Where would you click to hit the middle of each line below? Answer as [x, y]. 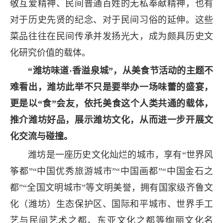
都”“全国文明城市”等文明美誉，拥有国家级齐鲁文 [111, 187]
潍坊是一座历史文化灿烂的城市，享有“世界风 [111, 155]
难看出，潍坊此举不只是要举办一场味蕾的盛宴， [111, 87]
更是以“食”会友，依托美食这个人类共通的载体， [111, 104]
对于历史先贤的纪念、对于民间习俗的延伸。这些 [111, 20]
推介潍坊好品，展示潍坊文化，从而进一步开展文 [111, 120]
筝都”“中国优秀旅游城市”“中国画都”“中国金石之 [111, 171]
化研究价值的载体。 [50, 53]
